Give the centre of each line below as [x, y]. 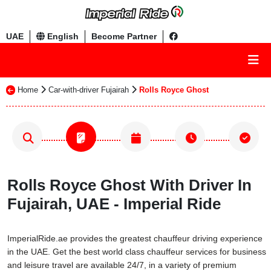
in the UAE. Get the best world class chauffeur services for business [137, 252]
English [62, 36]
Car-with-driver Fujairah [89, 90]
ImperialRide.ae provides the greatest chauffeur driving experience [135, 238]
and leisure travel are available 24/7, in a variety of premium [122, 265]
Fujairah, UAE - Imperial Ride [114, 204]
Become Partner [124, 36]
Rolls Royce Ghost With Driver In [129, 185]
